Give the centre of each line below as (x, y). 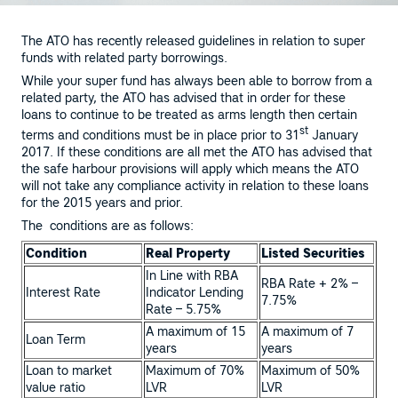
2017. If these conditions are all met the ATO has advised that (197, 152)
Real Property (188, 254)
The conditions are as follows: (107, 226)
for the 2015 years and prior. (102, 203)
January (333, 135)
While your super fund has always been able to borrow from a (197, 81)
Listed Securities (313, 254)
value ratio (56, 388)
